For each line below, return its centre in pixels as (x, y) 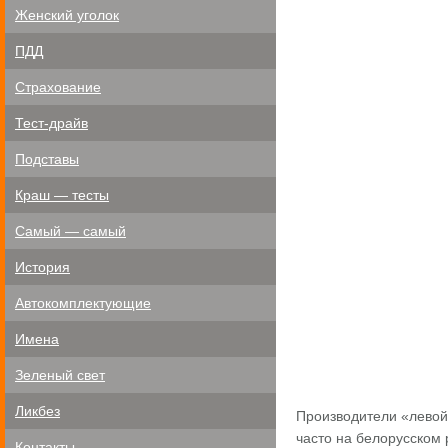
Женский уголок (67, 15)
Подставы (47, 159)
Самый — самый (70, 231)
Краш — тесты (62, 195)
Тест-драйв (51, 123)
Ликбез (37, 411)
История (42, 267)
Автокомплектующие (83, 303)
